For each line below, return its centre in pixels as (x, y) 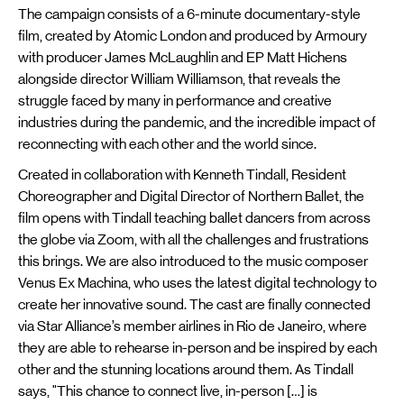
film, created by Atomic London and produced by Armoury (193, 35)
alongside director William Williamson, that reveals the (179, 78)
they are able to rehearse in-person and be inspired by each (197, 347)
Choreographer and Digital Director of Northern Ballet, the (191, 196)
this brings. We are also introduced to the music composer (193, 261)
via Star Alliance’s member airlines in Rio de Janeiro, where (193, 326)
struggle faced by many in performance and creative (175, 100)
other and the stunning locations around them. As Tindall (186, 369)
